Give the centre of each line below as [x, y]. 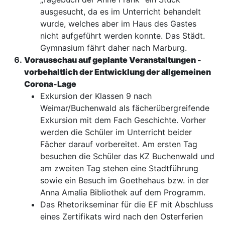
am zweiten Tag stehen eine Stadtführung [119, 168]
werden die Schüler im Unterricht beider [116, 132]
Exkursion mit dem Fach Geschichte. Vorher [123, 120]
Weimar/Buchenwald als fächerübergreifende [125, 108]
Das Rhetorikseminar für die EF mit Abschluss [127, 205]
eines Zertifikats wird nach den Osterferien [122, 217]
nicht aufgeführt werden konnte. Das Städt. [123, 36]
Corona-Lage [50, 84]
